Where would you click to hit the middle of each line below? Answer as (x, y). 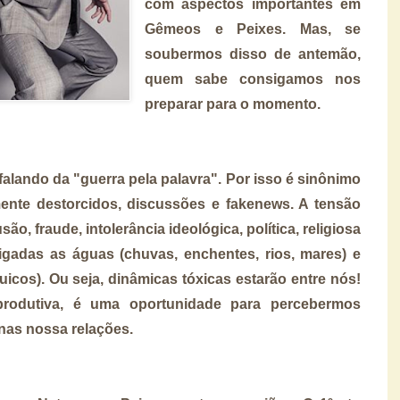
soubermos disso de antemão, (253, 54)
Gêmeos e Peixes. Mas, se (253, 29)
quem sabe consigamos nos (253, 79)
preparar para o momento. (233, 104)
